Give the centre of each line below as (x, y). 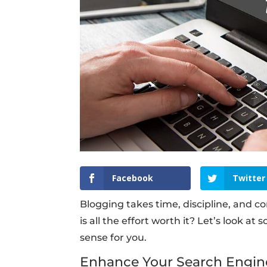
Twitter (249, 178)
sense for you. (114, 238)
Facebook (133, 178)
